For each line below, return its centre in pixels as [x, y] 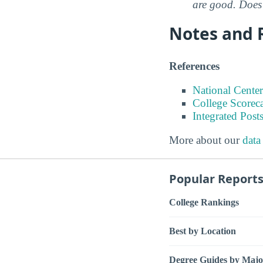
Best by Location [203, 231]
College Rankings [204, 203]
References [194, 66]
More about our [206, 140]
